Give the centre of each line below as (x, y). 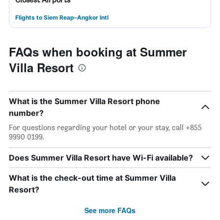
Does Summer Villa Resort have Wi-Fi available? (101, 158)
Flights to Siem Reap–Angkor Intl (62, 17)
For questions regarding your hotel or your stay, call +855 (105, 127)
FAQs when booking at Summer (98, 52)
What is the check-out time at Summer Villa (92, 178)
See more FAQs (110, 210)
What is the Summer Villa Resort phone (84, 101)
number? (26, 113)
